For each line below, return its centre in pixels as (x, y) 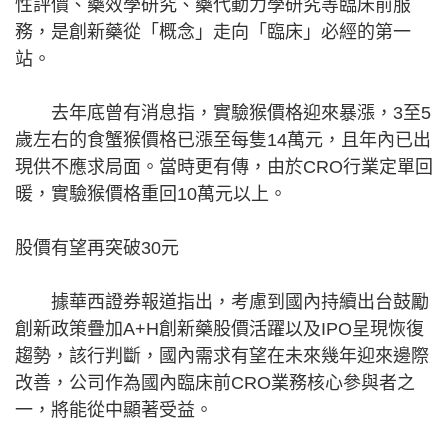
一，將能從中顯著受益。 (114, 409)
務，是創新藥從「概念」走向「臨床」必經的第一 (213, 31)
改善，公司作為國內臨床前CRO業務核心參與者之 (215, 382)
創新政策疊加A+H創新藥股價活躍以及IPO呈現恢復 (219, 328)
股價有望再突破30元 (97, 247)
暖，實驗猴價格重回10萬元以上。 (151, 193)
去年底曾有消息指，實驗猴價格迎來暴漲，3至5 (223, 112)
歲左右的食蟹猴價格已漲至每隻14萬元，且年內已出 (223, 139)
